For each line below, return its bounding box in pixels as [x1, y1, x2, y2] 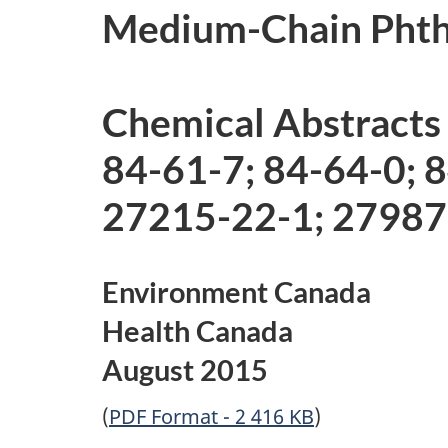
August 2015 [102, 352, 268, 387]
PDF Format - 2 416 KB [109, 402, 314, 430]
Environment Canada [102, 274, 371, 309]
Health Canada [102, 313, 293, 348]
